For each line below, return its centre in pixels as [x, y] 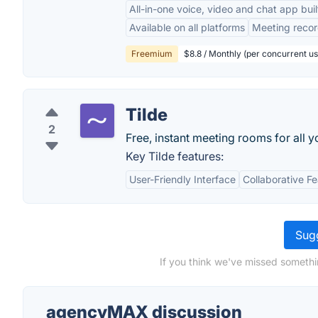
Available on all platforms [187, 27]
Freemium [152, 54]
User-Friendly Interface [182, 179]
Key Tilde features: [175, 156]
